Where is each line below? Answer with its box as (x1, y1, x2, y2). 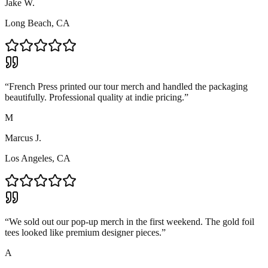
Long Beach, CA (5, 17, 70, 28)
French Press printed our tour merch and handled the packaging (9, 81, 248, 92)
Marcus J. (5, 132, 41, 143)
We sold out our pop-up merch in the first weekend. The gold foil (9, 216, 254, 227)
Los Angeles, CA (5, 153, 71, 163)
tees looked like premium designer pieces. (5, 227, 162, 237)
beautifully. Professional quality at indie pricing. (5, 92, 184, 102)
